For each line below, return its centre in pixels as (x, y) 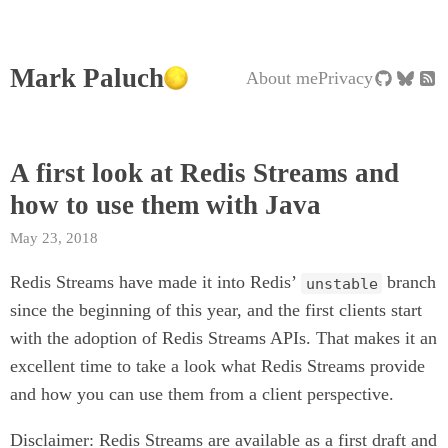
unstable (341, 283)
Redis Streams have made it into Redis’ (155, 282)
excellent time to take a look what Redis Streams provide (217, 366)
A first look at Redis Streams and (204, 172)
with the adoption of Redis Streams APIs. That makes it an (223, 338)
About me (281, 78)
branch (409, 282)
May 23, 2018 (54, 238)
